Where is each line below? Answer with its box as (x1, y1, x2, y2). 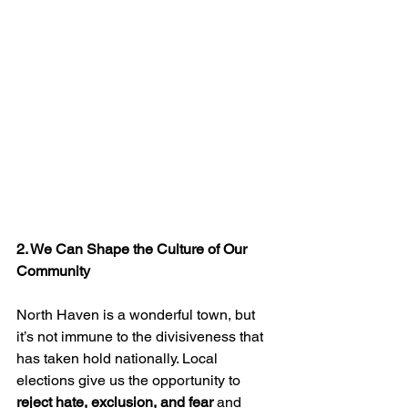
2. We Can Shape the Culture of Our (16, 240, 250, 258)
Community (16, 262, 90, 280)
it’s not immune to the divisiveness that (16, 328, 267, 345)
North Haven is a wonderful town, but (16, 306, 259, 323)
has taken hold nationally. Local (16, 350, 221, 367)
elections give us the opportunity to (16, 372, 244, 389)
